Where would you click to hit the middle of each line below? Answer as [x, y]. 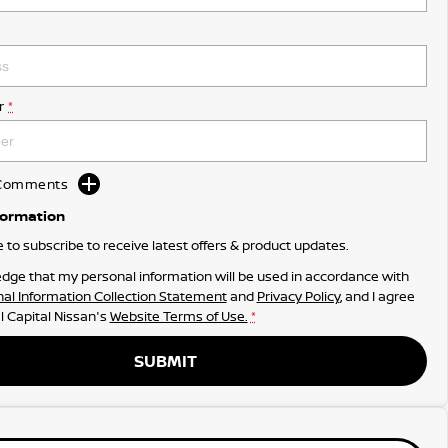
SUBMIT [166, 361]
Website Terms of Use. [178, 316]
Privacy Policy [298, 296]
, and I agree [377, 296]
